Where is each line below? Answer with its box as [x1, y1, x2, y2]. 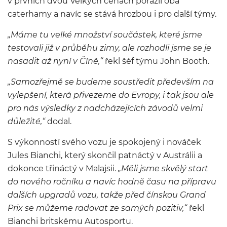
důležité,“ [8, 117, 45, 126]
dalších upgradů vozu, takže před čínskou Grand [8, 190, 206, 200]
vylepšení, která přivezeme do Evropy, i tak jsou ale [8, 90, 214, 100]
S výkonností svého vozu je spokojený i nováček [8, 137, 201, 147]
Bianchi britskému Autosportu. [8, 216, 133, 226]
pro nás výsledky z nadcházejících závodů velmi [8, 103, 203, 113]
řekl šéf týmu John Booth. [103, 56, 209, 66]
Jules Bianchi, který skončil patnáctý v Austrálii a [8, 150, 202, 160]
